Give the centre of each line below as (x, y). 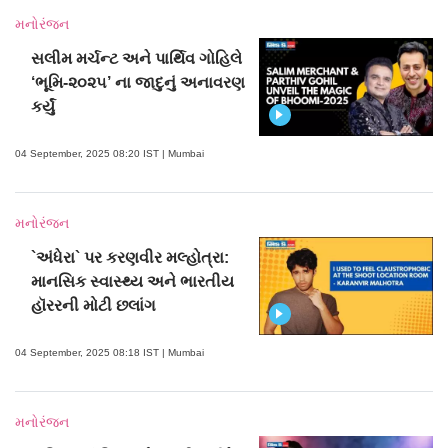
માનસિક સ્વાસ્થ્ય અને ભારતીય (133, 281)
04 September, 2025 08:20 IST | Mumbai (109, 153)
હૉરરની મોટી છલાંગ (94, 305)
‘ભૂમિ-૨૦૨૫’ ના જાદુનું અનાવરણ (138, 82)
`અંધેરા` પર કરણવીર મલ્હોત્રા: (130, 257)
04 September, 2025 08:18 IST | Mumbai (109, 352)
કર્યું (43, 106)
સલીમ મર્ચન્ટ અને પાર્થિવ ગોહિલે (137, 58)
